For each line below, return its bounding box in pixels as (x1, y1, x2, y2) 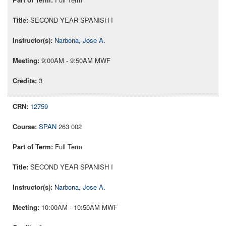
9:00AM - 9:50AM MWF (41, 55, 110, 66)
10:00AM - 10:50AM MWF (41, 202, 118, 212)
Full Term (55, 142, 82, 152)
